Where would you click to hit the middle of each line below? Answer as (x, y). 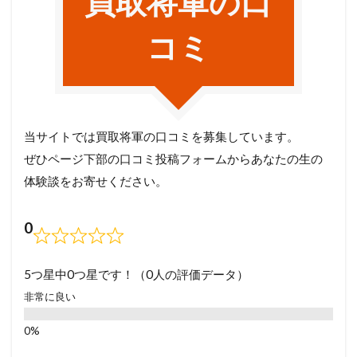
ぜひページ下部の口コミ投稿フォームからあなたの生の (173, 158)
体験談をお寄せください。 (96, 180)
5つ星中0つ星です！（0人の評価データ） (136, 274)
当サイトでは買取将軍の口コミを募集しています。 (161, 136)
